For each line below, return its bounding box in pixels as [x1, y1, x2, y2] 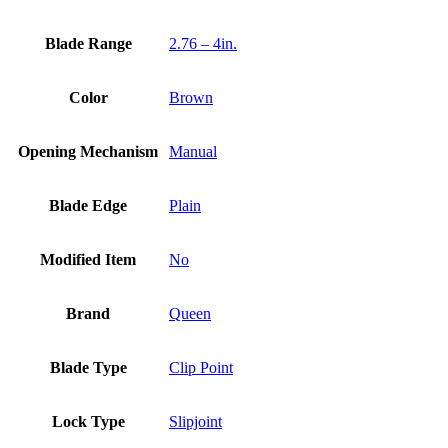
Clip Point [169, 359, 233, 377]
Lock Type [51, 413, 125, 431]
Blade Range [44, 35, 132, 53]
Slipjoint [169, 413, 222, 431]
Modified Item [40, 251, 136, 269]
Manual [169, 143, 217, 161]
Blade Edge [49, 197, 127, 215]
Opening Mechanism [18, 143, 158, 161]
